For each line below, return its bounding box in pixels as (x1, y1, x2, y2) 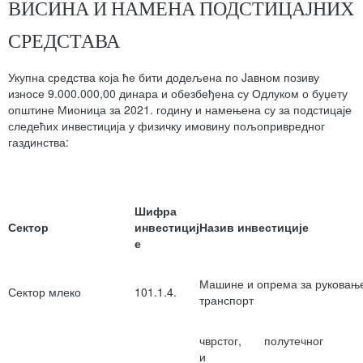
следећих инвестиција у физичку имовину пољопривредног (8, 117, 325, 135)
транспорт (199, 292, 254, 309)
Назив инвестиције (199, 219, 309, 236)
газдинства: (8, 134, 69, 151)
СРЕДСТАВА (8, 28, 120, 53)
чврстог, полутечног (199, 332, 343, 349)
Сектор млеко (8, 284, 81, 301)
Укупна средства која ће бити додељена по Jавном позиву (8, 69, 319, 86)
